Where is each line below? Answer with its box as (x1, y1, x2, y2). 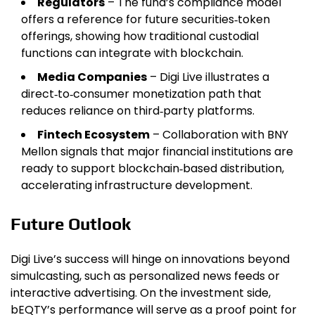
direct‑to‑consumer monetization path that (21, 86, 262, 103)
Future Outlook (11, 214, 131, 234)
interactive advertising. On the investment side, (11, 285, 271, 302)
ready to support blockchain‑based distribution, (21, 160, 284, 177)
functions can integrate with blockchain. (21, 45, 243, 62)
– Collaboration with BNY (150, 127, 288, 143)
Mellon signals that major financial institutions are (21, 143, 293, 160)
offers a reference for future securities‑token (21, 11, 270, 28)
